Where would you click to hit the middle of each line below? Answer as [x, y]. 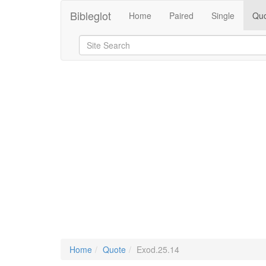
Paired [181, 15]
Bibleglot [91, 15]
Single [223, 15]
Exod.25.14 [158, 249]
